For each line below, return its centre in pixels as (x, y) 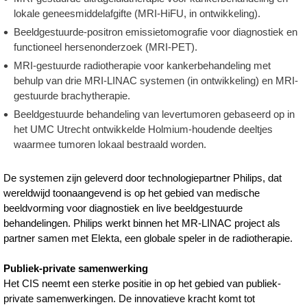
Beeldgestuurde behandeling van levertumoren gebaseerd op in (155, 114)
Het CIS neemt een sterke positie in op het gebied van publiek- (143, 283)
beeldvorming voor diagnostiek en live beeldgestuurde (123, 208)
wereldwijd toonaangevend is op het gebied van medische (132, 193)
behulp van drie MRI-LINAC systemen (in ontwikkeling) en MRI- (156, 81)
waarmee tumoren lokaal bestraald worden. (110, 144)
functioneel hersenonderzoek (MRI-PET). (106, 47)
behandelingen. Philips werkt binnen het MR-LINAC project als (142, 223)
